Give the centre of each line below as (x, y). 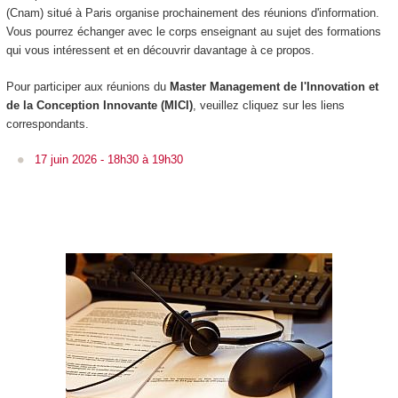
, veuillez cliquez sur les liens (268, 105)
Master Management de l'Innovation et (274, 86)
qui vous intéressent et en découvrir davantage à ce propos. (160, 51)
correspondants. (47, 123)
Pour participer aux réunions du (88, 86)
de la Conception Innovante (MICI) (99, 105)
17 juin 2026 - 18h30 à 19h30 (109, 160)
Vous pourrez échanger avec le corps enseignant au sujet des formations (193, 32)
